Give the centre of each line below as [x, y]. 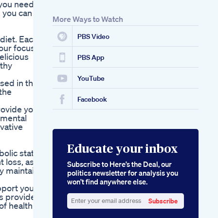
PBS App [91, 58]
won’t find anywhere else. [107, 182]
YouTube [91, 79]
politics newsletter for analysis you [123, 173]
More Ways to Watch [88, 19]
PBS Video [93, 37]
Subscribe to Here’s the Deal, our [119, 164]
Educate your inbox [122, 150]
